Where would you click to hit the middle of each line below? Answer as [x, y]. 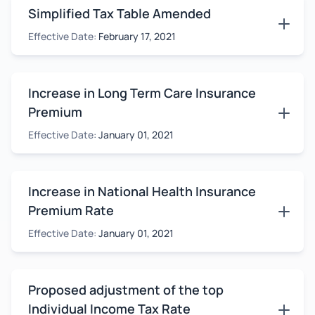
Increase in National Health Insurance [142, 191]
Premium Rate [71, 210]
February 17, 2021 [137, 36]
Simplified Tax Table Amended [120, 13]
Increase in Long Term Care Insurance [142, 93]
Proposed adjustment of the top [126, 290]
